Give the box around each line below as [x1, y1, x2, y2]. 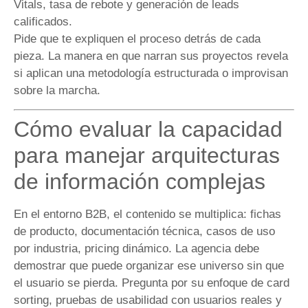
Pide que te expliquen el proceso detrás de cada [14, 32, 261, 46]
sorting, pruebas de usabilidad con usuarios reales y [14, 293, 282, 307]
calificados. [14, 15, 72, 29]
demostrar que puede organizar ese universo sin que [14, 258, 284, 272]
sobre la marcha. [14, 84, 100, 98]
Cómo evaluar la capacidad [14, 116, 283, 142]
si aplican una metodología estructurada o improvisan [14, 67, 288, 80]
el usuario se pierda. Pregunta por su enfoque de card [14, 276, 289, 289]
